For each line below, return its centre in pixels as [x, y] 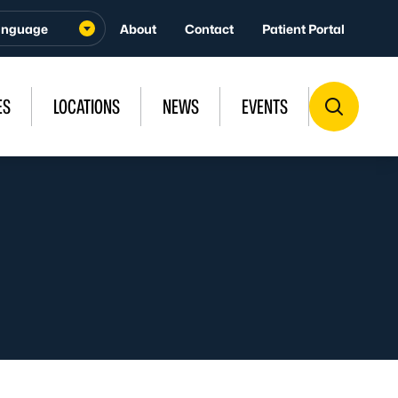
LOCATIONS [87, 107]
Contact [209, 28]
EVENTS [265, 107]
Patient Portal [303, 28]
